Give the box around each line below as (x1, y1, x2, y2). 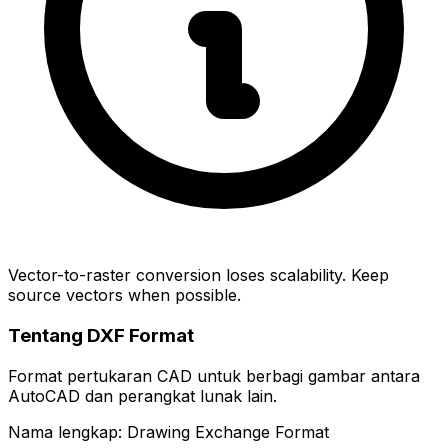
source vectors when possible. (8, 285, 241, 306)
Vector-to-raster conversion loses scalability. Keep (8, 265, 389, 286)
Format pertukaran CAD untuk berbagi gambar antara (8, 365, 420, 386)
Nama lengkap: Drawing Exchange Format (8, 421, 329, 442)
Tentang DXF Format (8, 324, 194, 348)
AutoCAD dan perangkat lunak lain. (8, 385, 277, 406)
